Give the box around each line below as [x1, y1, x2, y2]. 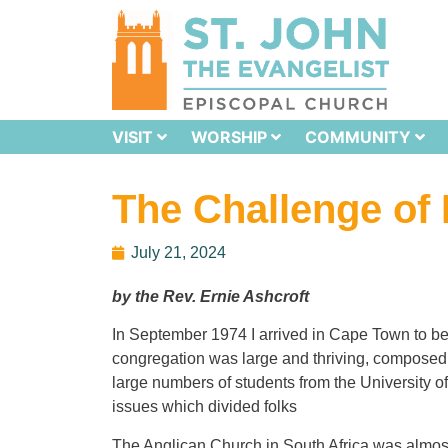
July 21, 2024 [131, 243, 226, 261]
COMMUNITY [305, 126, 411, 147]
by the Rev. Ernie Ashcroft [112, 287, 309, 305]
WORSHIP [191, 126, 267, 147]
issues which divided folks [112, 398, 297, 416]
